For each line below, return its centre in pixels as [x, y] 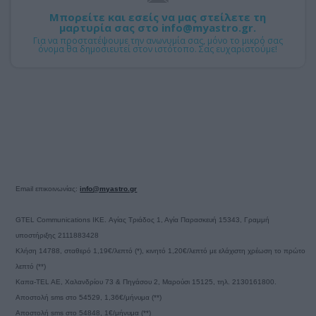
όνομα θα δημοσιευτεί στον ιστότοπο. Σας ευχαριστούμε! [158, 49]
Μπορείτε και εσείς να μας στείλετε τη [158, 17]
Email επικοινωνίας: [48, 188]
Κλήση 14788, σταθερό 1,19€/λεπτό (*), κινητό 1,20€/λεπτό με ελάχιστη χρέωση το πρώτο [161, 250]
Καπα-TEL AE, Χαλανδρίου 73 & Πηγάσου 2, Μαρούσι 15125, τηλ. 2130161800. [146, 281]
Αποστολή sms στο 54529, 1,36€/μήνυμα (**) [89, 297]
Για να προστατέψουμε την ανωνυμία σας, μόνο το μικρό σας [158, 40]
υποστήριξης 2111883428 [57, 235]
